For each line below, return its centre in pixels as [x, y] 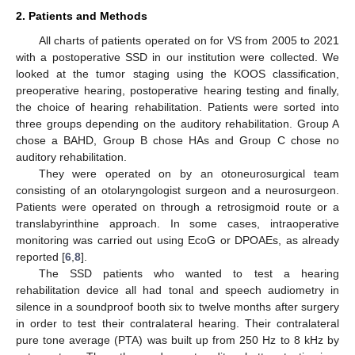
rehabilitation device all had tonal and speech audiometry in [177, 290]
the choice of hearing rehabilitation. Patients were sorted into [177, 107]
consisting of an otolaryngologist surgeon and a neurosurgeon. [177, 190]
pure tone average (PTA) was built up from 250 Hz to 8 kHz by [177, 340]
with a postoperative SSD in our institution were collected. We [177, 57]
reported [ [40, 256]
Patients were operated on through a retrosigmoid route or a [177, 206]
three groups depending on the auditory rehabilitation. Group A [177, 123]
